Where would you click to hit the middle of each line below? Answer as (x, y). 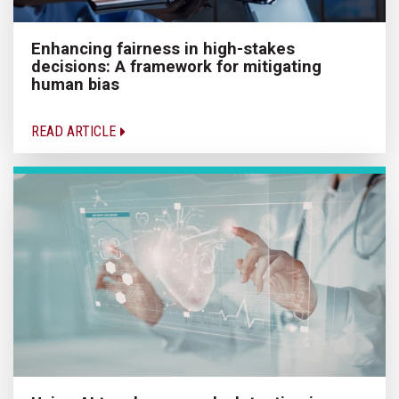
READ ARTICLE (75, 132)
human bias (75, 85)
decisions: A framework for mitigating (176, 67)
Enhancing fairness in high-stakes (163, 49)
